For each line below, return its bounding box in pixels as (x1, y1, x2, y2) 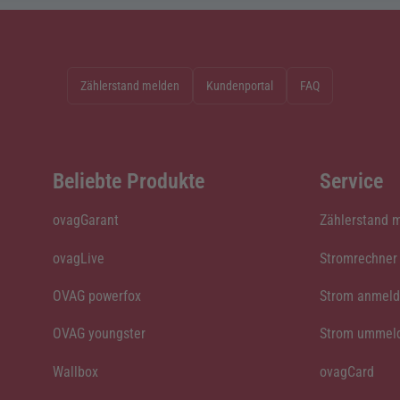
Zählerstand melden (80, 78, 179, 93)
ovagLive (52, 249, 104, 267)
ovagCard (320, 362, 375, 380)
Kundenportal (206, 78, 273, 93)
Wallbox (52, 362, 98, 380)
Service (320, 168, 384, 194)
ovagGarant (52, 212, 119, 229)
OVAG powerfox (52, 287, 141, 304)
